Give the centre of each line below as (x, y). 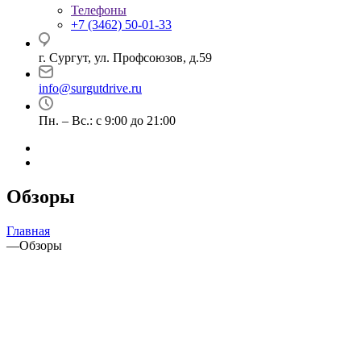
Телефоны (99, 10)
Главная (28, 230)
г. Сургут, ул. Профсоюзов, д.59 (125, 58)
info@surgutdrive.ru (90, 88)
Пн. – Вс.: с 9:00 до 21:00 (107, 120)
